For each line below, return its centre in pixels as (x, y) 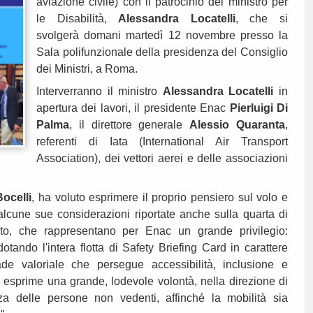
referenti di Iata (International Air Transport (162, 142)
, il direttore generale (130, 125)
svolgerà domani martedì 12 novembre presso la (162, 36)
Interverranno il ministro (100, 92)
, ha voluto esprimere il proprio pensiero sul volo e (160, 198)
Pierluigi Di (259, 108)
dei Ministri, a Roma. (87, 69)
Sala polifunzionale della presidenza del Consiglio (162, 52)
